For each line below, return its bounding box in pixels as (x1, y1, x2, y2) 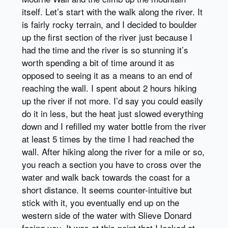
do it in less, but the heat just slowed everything (21, 106, 203, 120)
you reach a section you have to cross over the (21, 157, 201, 170)
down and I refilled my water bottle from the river (21, 119, 206, 132)
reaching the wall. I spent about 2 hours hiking (21, 81, 196, 94)
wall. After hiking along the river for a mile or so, (21, 145, 205, 158)
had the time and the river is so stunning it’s (21, 43, 188, 56)
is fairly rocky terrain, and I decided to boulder (21, 17, 197, 31)
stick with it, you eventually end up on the (21, 195, 179, 209)
